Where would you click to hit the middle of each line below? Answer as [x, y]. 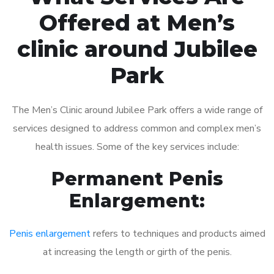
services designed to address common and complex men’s [137, 128]
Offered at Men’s [137, 22]
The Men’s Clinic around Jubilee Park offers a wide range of [137, 110]
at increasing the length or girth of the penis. [137, 252]
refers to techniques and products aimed [178, 233]
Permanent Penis [137, 179]
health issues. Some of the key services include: [137, 146]
